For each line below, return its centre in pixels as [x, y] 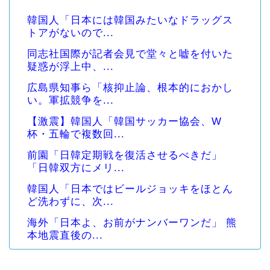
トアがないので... [71, 33]
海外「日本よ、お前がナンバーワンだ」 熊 [132, 222]
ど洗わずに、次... [71, 201]
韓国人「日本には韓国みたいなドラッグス [130, 20]
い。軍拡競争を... [71, 101]
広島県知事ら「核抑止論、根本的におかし [130, 88]
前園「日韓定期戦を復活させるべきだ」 [125, 155]
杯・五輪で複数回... [76, 134]
